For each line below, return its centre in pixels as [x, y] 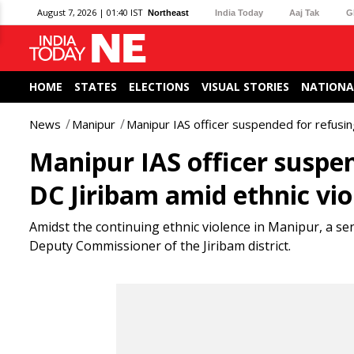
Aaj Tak [305, 12]
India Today [239, 12]
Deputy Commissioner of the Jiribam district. [160, 246]
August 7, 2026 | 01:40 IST [90, 12]
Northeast [168, 12]
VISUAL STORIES [245, 87]
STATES [96, 87]
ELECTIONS [159, 87]
